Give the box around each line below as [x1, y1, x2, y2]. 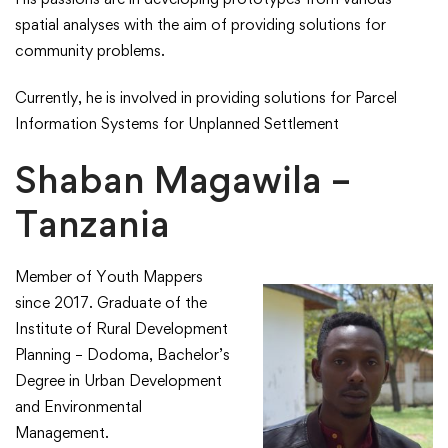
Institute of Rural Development [15, 319, 228, 339]
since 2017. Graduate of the [15, 293, 207, 313]
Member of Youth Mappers [15, 267, 203, 287]
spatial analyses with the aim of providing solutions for [15, 15, 386, 35]
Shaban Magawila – [15, 157, 351, 203]
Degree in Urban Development [15, 371, 222, 391]
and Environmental [15, 397, 142, 417]
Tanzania [15, 201, 170, 247]
